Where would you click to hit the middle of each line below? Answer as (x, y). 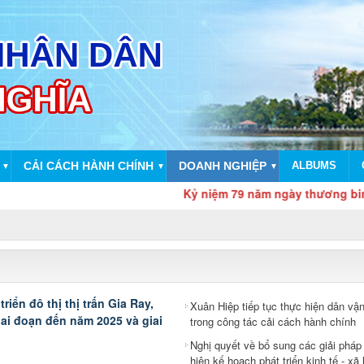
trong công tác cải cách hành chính (273, 322)
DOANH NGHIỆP (223, 166)
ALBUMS (314, 165)
